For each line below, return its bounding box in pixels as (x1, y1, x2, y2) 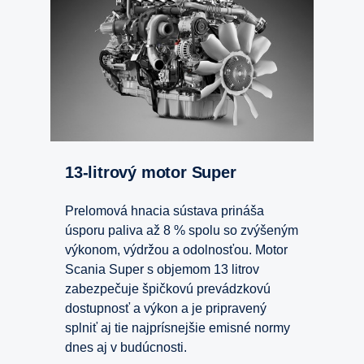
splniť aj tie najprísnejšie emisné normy (65, 321, 290, 336)
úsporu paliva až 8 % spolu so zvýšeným (65, 223, 298, 238)
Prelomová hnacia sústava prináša (65, 204, 264, 219)
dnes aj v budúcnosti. (65, 340, 187, 355)
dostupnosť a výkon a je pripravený (65, 301, 266, 316)
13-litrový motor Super (73, 163, 236, 182)
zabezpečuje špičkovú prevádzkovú (65, 282, 271, 297)
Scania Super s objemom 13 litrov (65, 262, 259, 277)
